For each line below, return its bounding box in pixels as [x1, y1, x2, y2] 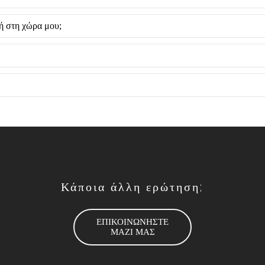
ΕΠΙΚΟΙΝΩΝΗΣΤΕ [96, 216, 169, 227]
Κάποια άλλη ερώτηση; [61, 179, 204, 194]
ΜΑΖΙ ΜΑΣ [110, 227, 155, 237]
